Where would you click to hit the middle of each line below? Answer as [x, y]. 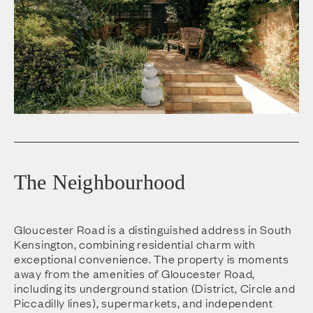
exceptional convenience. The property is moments [152, 258]
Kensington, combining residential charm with [135, 243]
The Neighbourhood [100, 182]
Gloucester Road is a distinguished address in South [153, 229]
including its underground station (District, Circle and [155, 287]
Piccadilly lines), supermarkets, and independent [144, 302]
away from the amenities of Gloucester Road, [135, 273]
